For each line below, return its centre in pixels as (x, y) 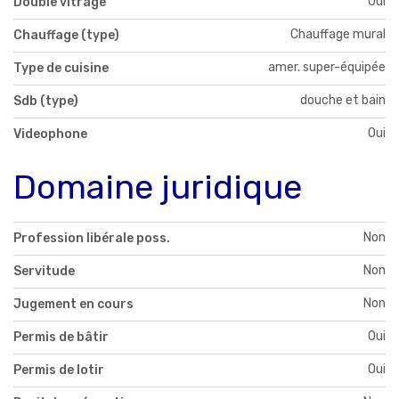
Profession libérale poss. (92, 238)
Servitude (44, 271)
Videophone (50, 134)
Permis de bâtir (61, 337)
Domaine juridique (158, 187)
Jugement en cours (73, 304)
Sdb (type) (46, 101)
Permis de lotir (59, 370)
